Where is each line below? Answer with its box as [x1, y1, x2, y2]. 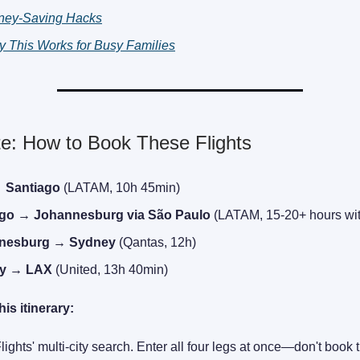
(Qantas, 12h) [116, 235, 196, 250]
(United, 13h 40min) [52, 263, 168, 277]
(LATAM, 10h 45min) [60, 181, 180, 195]
